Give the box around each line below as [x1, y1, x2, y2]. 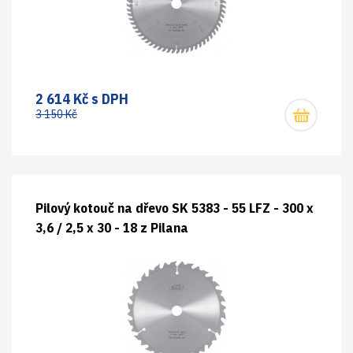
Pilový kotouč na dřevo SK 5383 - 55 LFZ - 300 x [35, 199, 314, 217]
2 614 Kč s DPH [35, 90, 128, 108]
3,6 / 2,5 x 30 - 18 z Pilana [35, 219, 188, 236]
